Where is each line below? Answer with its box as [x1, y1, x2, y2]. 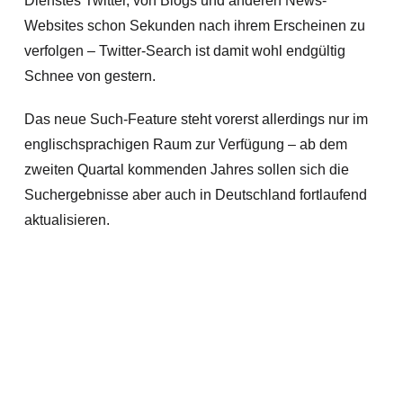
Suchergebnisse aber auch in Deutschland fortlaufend [23, 187, 367, 202]
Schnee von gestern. [23, 68, 156, 84]
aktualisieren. [23, 212, 110, 228]
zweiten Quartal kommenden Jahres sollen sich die [23, 162, 349, 177]
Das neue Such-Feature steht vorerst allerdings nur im [23, 112, 368, 127]
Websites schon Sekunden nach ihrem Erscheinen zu [23, 18, 365, 33]
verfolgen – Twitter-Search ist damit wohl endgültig [23, 43, 345, 58]
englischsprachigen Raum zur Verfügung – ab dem [23, 137, 347, 152]
